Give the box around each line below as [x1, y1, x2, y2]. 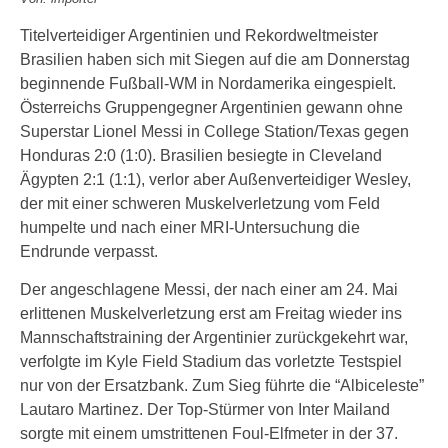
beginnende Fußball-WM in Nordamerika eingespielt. [20, 75, 396, 92]
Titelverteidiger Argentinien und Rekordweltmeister [20, 27, 378, 44]
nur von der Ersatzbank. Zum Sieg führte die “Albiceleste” [20, 377, 424, 394]
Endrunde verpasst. [20, 243, 158, 260]
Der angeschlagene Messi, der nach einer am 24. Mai [20, 281, 398, 298]
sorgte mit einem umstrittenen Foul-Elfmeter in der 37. [20, 425, 398, 442]
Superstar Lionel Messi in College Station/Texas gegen [20, 123, 409, 140]
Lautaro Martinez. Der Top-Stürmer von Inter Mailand [20, 401, 390, 418]
